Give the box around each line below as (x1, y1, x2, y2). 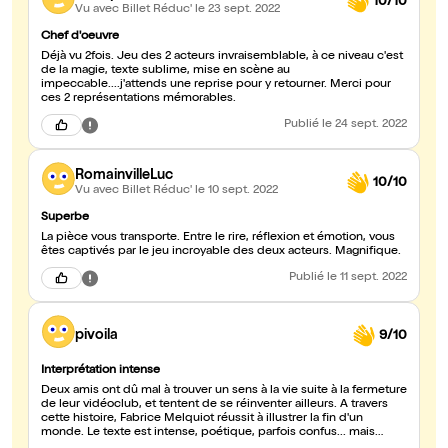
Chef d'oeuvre (41, 31, 119, 44)
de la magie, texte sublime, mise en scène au (41, 65, 290, 78)
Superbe (41, 212, 89, 225)
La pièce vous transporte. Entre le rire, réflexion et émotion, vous (41, 232, 395, 245)
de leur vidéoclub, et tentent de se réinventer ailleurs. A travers (41, 399, 388, 412)
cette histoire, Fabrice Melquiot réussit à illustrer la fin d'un (41, 413, 363, 426)
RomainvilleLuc (75, 168, 173, 183)
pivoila (75, 328, 118, 343)
